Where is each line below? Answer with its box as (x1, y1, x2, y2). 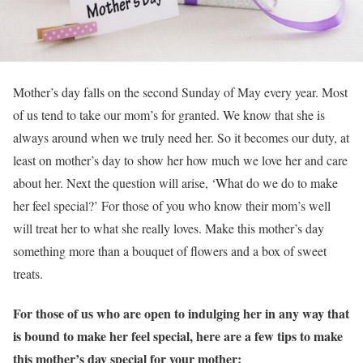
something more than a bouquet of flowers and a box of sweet (13, 241, 327, 259)
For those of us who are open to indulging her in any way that (13, 304, 349, 323)
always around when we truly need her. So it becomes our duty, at (13, 128, 349, 146)
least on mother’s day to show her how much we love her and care (13, 151, 348, 169)
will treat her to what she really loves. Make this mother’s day (13, 219, 324, 237)
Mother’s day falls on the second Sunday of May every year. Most (13, 83, 348, 100)
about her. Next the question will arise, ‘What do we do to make (13, 173, 338, 191)
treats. (13, 264, 43, 282)
